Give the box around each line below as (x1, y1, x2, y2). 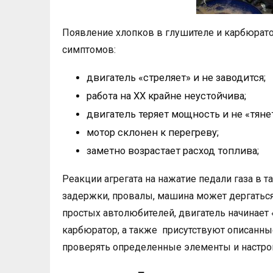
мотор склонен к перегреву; (87, 127, 219, 138)
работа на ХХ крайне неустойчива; (87, 90, 246, 102)
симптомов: (62, 44, 116, 55)
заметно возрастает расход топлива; (87, 145, 259, 157)
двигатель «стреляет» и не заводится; (87, 72, 266, 83)
